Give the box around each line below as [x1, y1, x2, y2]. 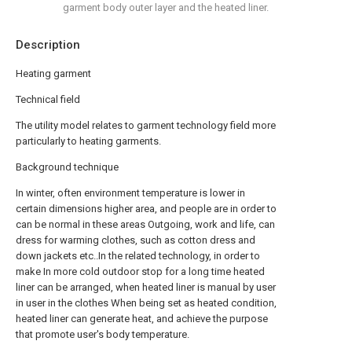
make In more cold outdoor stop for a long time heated [16, 266, 265, 278]
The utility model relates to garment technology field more [16, 119, 276, 132]
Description [16, 38, 80, 53]
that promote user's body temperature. [16, 328, 189, 341]
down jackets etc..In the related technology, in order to [16, 250, 260, 262]
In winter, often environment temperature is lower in [16, 187, 245, 200]
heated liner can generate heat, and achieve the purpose [16, 313, 268, 325]
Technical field [16, 93, 80, 106]
